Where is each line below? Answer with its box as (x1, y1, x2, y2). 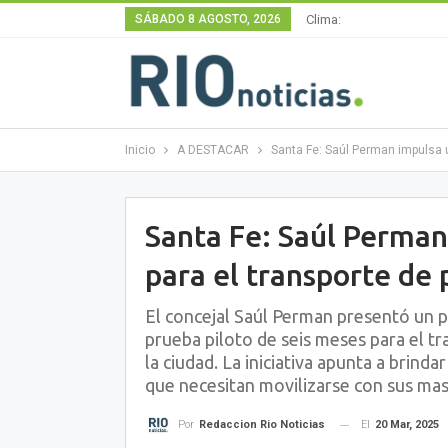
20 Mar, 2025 (374, 418, 439, 431)
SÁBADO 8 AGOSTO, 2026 (134, 12, 281, 26)
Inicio (124, 143, 155, 157)
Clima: (305, 12, 341, 27)
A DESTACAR (176, 143, 249, 157)
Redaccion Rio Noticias (198, 418, 325, 432)
